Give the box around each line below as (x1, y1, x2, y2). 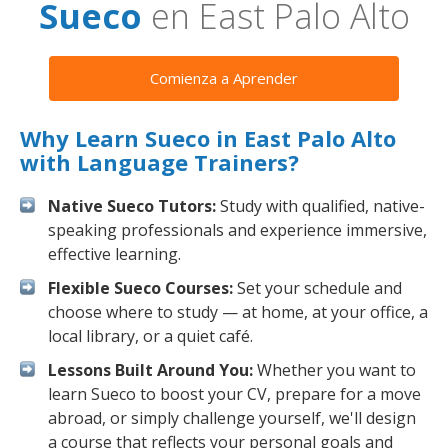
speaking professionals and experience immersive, (48, 219, 427, 241)
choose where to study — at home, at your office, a (48, 301, 428, 323)
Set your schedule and (233, 277, 402, 299)
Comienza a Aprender (150, 68, 298, 88)
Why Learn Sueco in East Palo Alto (20, 123, 396, 153)
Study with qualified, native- (216, 195, 425, 217)
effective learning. (48, 243, 181, 265)
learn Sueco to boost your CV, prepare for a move (48, 383, 421, 405)
